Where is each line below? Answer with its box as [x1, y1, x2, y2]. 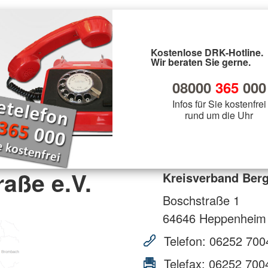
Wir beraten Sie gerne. [151, 54, 251, 69]
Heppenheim [196, 209, 266, 227]
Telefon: [160, 232, 209, 249]
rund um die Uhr [185, 108, 253, 122]
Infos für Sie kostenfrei [172, 96, 266, 111]
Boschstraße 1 [163, 191, 240, 209]
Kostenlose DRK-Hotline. [151, 45, 263, 59]
